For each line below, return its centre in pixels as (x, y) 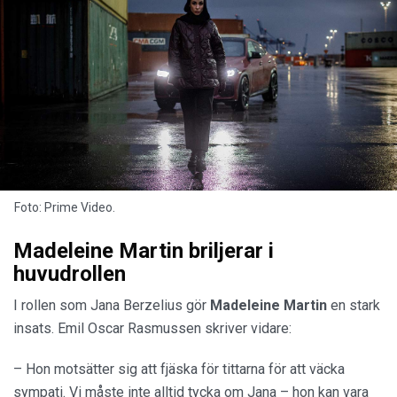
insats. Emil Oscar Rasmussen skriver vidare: (152, 329)
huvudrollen (70, 274)
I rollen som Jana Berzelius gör (112, 306)
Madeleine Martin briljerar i (144, 251)
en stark (354, 306)
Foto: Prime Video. (65, 208)
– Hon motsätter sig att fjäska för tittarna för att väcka (179, 370)
